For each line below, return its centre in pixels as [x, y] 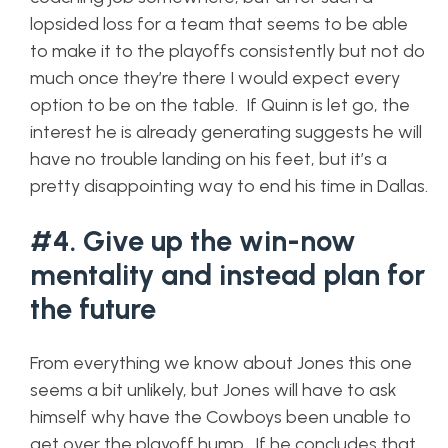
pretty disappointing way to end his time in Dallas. [229, 186]
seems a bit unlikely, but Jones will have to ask [213, 390]
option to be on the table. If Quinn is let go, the [220, 105]
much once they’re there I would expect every [215, 78]
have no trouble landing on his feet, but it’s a [208, 159]
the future [93, 309]
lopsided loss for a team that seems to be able [219, 24]
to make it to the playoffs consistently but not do [227, 51]
